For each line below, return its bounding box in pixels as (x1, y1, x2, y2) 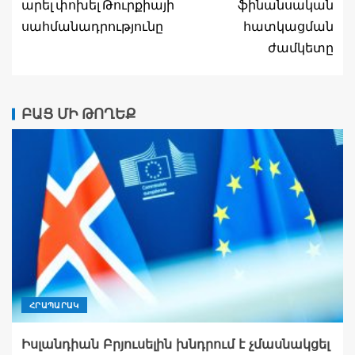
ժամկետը (268, 39, 334, 55)
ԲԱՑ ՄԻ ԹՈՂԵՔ (21, 105, 136, 123)
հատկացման (243, 17, 334, 33)
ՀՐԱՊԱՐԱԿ (29, 300, 79, 310)
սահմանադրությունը (21, 17, 163, 33)
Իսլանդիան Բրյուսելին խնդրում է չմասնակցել (21, 336, 330, 352)
